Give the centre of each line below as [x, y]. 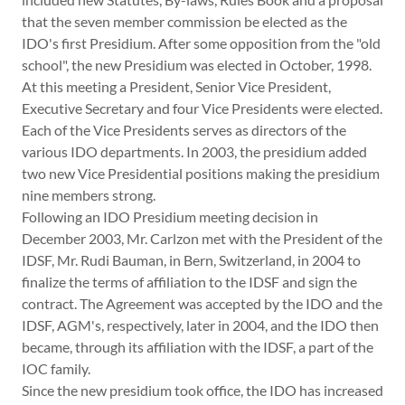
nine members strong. [89, 195]
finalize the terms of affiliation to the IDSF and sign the [189, 282]
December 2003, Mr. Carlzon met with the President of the [202, 238]
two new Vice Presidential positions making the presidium [201, 173]
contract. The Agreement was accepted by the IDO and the [202, 303]
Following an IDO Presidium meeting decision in [170, 217]
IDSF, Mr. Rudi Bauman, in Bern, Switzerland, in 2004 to [191, 260]
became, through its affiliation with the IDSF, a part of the [198, 347]
